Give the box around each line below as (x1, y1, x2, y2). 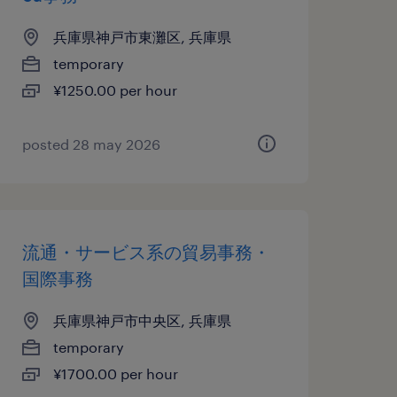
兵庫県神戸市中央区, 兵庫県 (52, 312, 231, 329)
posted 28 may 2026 (21, 136, 160, 152)
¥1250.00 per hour (52, 82, 177, 98)
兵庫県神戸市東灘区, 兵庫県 (52, 28, 231, 45)
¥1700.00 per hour (52, 365, 178, 382)
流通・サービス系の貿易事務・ (21, 241, 270, 262)
